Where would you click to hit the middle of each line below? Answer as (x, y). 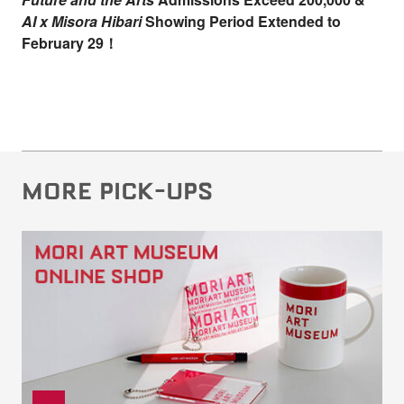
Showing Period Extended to (241, 21)
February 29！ (69, 42)
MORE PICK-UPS (117, 191)
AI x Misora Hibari (81, 21)
